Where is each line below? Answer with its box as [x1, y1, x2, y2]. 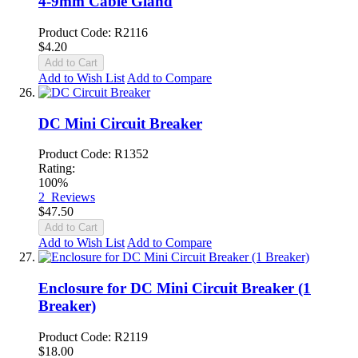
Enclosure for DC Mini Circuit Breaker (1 [38, 280, 311, 297]
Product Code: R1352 [38, 147, 149, 161]
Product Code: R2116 [38, 25, 148, 39]
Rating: [38, 161, 75, 176]
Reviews [51, 190, 95, 205]
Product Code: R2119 [38, 329, 148, 344]
